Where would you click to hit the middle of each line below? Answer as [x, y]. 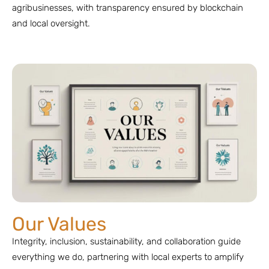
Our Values [59, 224]
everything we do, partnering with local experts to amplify [128, 257]
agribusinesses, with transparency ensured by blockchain [128, 8]
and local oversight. [51, 23]
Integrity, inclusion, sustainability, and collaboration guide [126, 241]
